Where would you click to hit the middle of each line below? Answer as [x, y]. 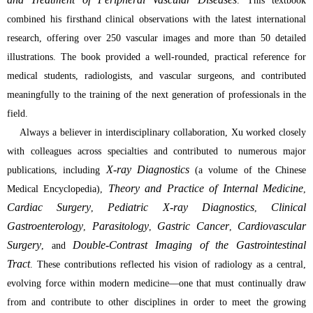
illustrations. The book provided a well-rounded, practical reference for [156, 57]
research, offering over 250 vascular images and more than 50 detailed [156, 38]
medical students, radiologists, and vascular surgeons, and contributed [156, 76]
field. [17, 114]
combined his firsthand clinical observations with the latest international [156, 20]
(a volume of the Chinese [247, 170]
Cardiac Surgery [49, 208]
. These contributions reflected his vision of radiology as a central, [168, 265]
